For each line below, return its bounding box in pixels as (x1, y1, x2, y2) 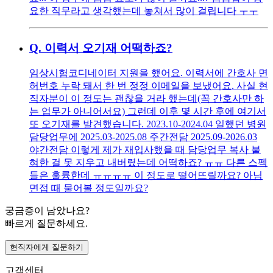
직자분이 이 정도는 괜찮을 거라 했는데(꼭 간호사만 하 (29, 93, 264, 104)
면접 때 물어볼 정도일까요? (29, 183, 148, 194)
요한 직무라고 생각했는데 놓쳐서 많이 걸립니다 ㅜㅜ (29, 5, 258, 16)
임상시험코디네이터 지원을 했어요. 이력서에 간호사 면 (29, 68, 268, 79)
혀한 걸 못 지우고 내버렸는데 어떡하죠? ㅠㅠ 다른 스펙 (29, 157, 268, 168)
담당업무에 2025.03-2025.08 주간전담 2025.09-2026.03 (29, 132, 257, 143)
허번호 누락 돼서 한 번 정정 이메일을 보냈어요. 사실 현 (29, 80, 268, 91)
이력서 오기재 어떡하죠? (44, 41, 172, 54)
